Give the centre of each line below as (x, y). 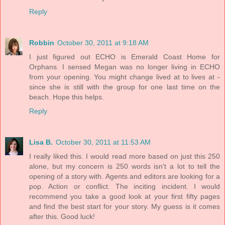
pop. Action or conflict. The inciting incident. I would (125, 186)
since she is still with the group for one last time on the (125, 87)
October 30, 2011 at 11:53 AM (103, 142)
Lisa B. (41, 142)
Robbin (42, 42)
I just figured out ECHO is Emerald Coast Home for (125, 57)
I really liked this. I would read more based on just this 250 (125, 156)
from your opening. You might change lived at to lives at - (125, 77)
